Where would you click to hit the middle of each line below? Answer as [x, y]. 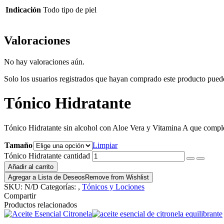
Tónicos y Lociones [113, 186]
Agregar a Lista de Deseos [46, 177]
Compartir [20, 195]
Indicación [23, 10]
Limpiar [105, 145]
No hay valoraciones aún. [44, 61]
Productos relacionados [40, 204]
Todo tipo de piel [70, 10]
